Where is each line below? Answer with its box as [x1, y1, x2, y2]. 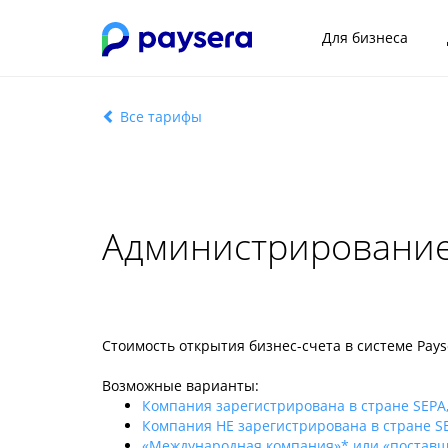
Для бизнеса [322, 28, 409, 47]
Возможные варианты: [102, 376, 259, 395]
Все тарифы [116, 107, 202, 126]
